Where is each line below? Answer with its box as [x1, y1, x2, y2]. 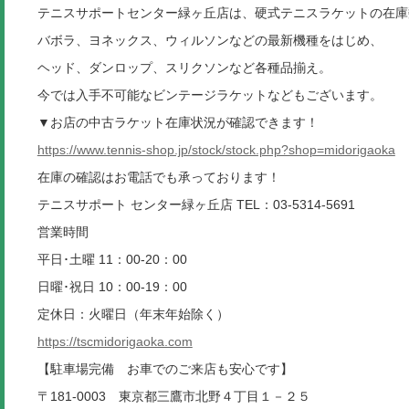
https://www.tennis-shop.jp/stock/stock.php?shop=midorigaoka [37, 142, 395, 158]
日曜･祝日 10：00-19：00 [37, 279, 187, 295]
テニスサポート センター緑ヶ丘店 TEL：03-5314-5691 [37, 197, 355, 213]
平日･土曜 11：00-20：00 [37, 252, 187, 267]
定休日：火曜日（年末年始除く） [37, 307, 229, 322]
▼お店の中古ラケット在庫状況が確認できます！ [37, 115, 319, 131]
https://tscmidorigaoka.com [37, 334, 193, 350]
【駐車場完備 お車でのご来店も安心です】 [37, 362, 293, 377]
